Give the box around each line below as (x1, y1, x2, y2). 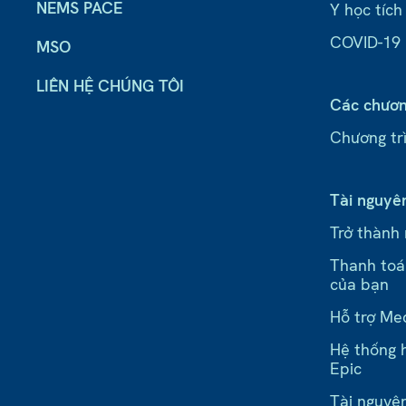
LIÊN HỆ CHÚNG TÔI (36, 75, 184, 97)
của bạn (330, 274, 390, 295)
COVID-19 (330, 32, 401, 53)
